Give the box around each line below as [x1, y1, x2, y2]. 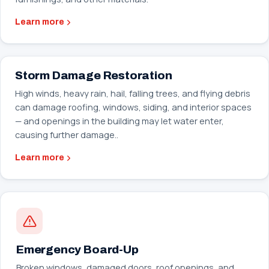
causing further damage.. [15, 129, 118, 141]
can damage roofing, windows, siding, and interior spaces [15, 101, 252, 113]
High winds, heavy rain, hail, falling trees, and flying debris [15, 88, 250, 99]
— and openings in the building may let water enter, [15, 115, 224, 127]
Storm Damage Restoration [15, 69, 172, 82]
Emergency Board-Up [16, 243, 139, 256]
